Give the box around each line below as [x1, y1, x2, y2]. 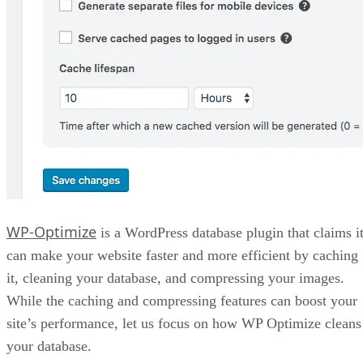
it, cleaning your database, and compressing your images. [6, 270, 344, 287]
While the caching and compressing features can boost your [6, 293, 357, 310]
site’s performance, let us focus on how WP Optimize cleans [6, 315, 361, 332]
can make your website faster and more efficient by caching [6, 247, 358, 264]
